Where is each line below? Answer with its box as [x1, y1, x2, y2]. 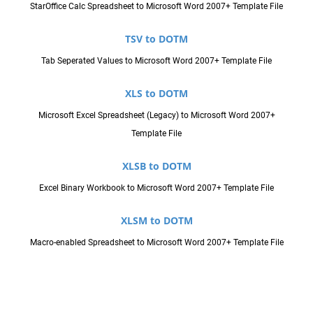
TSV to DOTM [125, 31, 188, 45]
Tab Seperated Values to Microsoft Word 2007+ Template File [41, 55, 272, 66]
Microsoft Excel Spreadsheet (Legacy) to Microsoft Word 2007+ [38, 110, 275, 120]
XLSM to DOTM [120, 213, 193, 227]
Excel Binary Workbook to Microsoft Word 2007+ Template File [39, 182, 274, 193]
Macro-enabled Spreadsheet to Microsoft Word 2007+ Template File [29, 237, 284, 247]
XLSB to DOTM [122, 159, 191, 173]
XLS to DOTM [125, 86, 188, 100]
